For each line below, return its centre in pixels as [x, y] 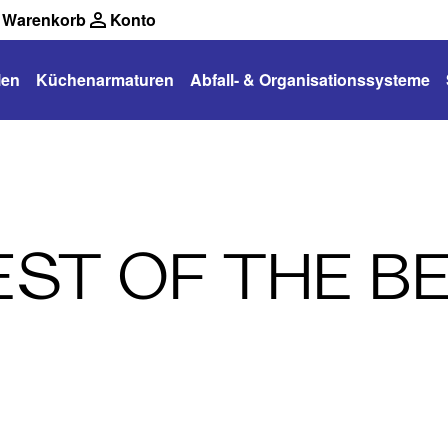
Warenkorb [44, 19]
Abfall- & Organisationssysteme [310, 79]
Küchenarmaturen [105, 79]
